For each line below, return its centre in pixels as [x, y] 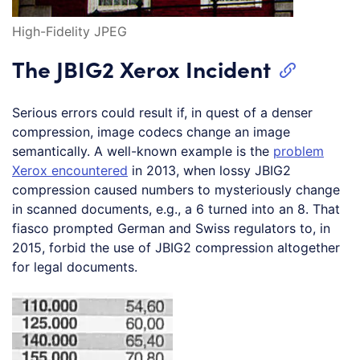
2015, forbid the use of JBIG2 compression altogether [176, 248]
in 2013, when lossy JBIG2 [209, 171]
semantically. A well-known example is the [143, 151]
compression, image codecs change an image [151, 132]
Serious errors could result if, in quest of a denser [162, 113]
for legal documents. [75, 267]
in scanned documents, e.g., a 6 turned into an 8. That [176, 209]
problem [299, 151]
